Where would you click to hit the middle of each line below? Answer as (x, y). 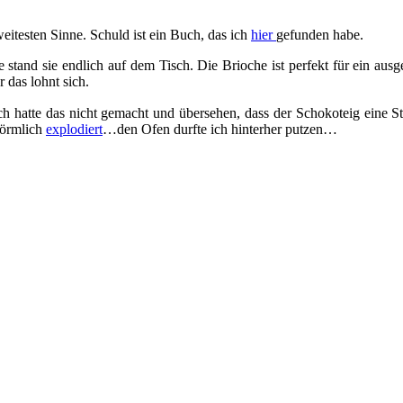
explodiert (74, 129)
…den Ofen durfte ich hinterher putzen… (220, 129)
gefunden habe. (320, 34)
